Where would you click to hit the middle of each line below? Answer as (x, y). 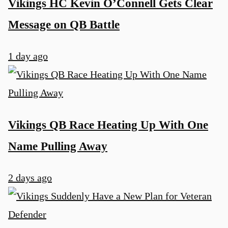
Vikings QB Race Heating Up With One (108, 124)
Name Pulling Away (58, 146)
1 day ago (28, 56)
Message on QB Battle (64, 24)
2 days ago (30, 177)
